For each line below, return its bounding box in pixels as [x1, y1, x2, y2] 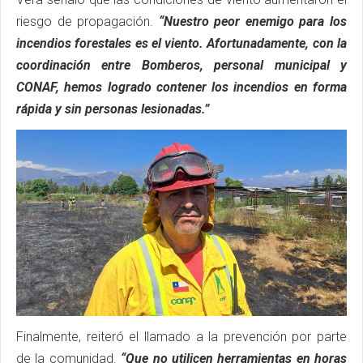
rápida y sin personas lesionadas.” [16, 100, 209, 117]
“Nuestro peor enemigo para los [158, 13, 348, 29]
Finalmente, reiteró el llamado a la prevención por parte [16, 328, 347, 344]
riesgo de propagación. [16, 13, 159, 29]
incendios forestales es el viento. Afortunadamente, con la [16, 35, 347, 51]
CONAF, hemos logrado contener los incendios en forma [16, 79, 347, 95]
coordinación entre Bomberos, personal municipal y [16, 57, 347, 73]
